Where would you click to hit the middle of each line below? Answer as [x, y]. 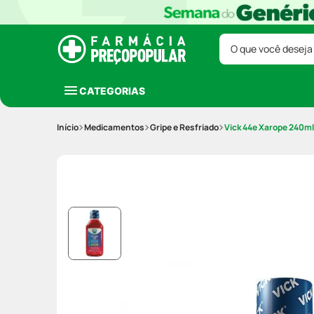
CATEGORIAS [112, 90]
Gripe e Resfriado [184, 127]
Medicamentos [114, 127]
